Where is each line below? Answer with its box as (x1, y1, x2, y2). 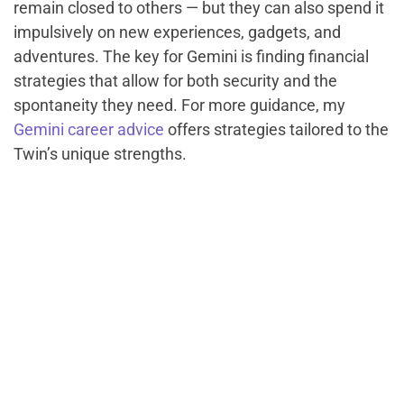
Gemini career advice (14, 119, 164, 139)
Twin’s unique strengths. (14, 143, 187, 163)
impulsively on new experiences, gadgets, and (14, 22, 341, 41)
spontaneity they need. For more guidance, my (14, 95, 345, 115)
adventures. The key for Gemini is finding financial (14, 46, 369, 66)
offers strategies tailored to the (164, 119, 389, 139)
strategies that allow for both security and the (14, 70, 337, 90)
